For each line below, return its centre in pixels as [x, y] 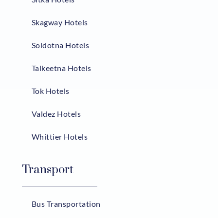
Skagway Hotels [60, 22]
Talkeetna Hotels [61, 68]
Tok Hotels [50, 91]
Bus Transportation [66, 204]
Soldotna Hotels [60, 45]
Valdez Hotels [56, 114]
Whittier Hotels [60, 137]
